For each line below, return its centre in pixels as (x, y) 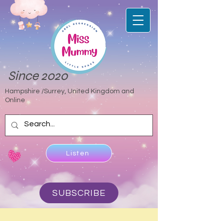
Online (15, 100)
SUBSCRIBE (79, 193)
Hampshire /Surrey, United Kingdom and (70, 91)
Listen (78, 153)
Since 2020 (38, 76)
